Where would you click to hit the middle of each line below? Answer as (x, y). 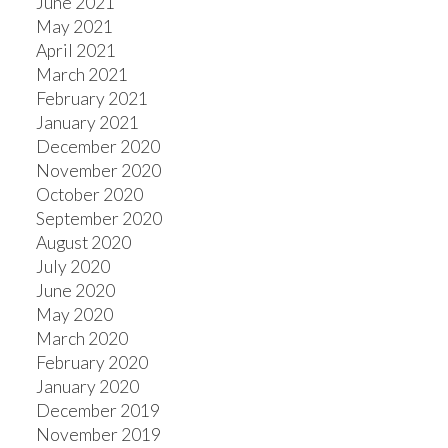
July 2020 (72, 266)
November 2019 (98, 434)
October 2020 (89, 194)
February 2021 (91, 98)
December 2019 (97, 410)
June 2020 (75, 290)
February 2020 (91, 362)
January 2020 (87, 386)
